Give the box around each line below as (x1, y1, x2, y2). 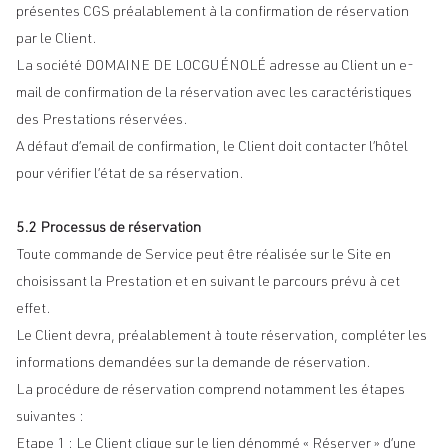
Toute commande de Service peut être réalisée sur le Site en (16, 249, 391, 263)
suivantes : (16, 411, 84, 425)
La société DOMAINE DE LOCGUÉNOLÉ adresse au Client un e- (16, 60, 414, 74)
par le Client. (16, 33, 97, 47)
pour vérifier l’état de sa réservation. (16, 168, 244, 182)
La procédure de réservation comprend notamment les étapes (16, 384, 405, 398)
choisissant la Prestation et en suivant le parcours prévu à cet (16, 276, 400, 290)
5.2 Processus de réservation (16, 222, 201, 236)
